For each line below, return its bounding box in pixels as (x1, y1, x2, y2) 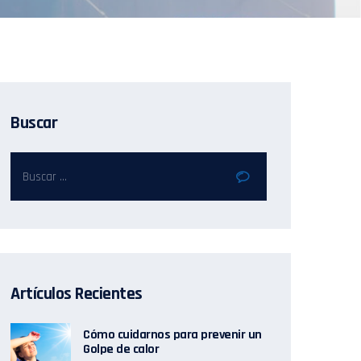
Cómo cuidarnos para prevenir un (83, 326, 262, 343)
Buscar (10, 112, 57, 135)
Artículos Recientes (10, 283, 143, 305)
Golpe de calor (83, 341, 159, 358)
